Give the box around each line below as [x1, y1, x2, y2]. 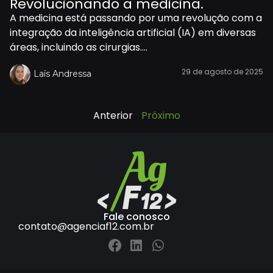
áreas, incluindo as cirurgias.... [10, 40, 147, 55]
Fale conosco [103, 209, 170, 224]
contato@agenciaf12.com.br [18, 219, 154, 233]
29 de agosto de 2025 [182, 66, 263, 77]
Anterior [93, 108, 133, 122]
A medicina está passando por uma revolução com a [10, 11, 262, 26]
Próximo [141, 108, 180, 122]
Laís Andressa [34, 68, 91, 80]
